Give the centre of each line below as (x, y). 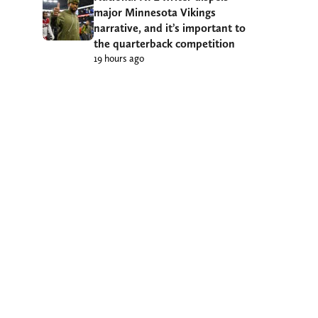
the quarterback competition (164, 43)
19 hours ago (119, 58)
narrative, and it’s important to (170, 28)
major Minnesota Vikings (155, 12)
